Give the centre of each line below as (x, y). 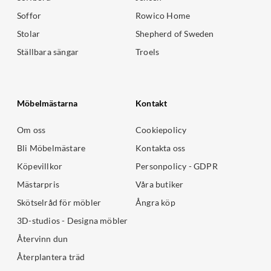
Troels (148, 52)
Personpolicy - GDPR (177, 166)
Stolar (29, 34)
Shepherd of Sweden (175, 34)
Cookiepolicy (161, 130)
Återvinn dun (43, 239)
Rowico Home (163, 16)
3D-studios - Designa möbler (73, 221)
